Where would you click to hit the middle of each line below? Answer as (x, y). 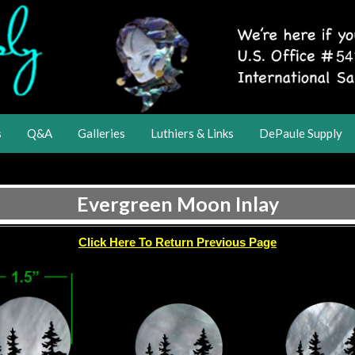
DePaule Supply (301, 134)
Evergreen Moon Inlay (177, 204)
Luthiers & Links (192, 134)
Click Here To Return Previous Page (177, 242)
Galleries (101, 134)
